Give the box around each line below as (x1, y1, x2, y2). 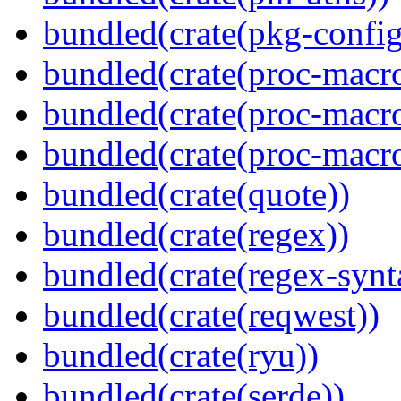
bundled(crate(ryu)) (43, 336, 319, 375)
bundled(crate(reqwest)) (43, 295, 380, 335)
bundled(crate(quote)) (43, 175, 350, 214)
